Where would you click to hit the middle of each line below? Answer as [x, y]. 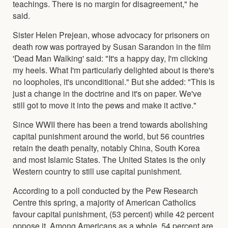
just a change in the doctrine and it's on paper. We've [107, 93]
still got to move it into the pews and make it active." [105, 105]
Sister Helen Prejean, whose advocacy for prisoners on [111, 34]
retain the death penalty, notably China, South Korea [106, 147]
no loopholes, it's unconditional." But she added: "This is [114, 81]
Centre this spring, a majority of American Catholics [104, 202]
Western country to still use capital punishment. [97, 171]
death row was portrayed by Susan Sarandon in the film [112, 46]
